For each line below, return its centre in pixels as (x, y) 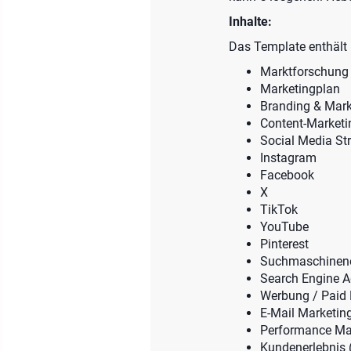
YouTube (284, 227)
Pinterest (284, 244)
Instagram (288, 158)
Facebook (287, 175)
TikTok (279, 210)
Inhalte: (250, 22)
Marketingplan (300, 89)
